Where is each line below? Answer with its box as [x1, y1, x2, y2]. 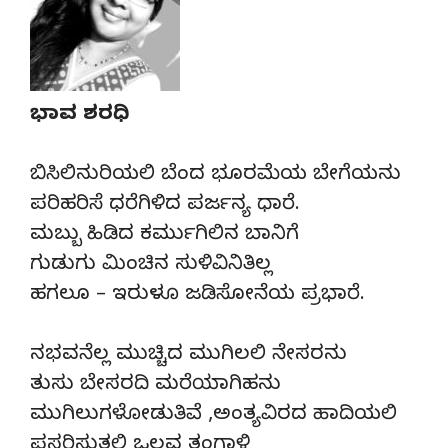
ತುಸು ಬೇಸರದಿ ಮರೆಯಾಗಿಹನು [30, 372, 281, 400]
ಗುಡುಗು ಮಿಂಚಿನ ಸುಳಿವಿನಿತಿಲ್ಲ [30, 252, 272, 280]
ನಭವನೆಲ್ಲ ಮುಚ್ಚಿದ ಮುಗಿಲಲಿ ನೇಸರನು [30, 342, 347, 370]
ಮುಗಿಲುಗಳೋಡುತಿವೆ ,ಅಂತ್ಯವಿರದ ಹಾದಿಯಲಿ [30, 402, 397, 430]
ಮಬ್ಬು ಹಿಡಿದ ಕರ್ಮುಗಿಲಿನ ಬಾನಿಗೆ [30, 222, 299, 250]
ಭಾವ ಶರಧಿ [30, 102, 129, 130]
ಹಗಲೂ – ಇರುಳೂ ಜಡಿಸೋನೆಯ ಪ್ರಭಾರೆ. [30, 282, 365, 310]
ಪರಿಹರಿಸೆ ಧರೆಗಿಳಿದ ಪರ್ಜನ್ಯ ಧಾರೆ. [30, 192, 300, 220]
